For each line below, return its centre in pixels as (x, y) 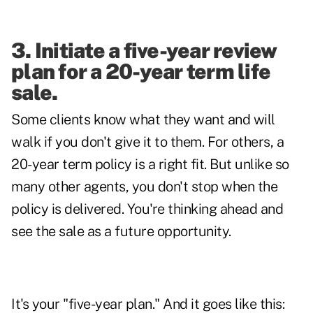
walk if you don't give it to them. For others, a (147, 142)
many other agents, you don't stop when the (144, 187)
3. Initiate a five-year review (144, 51)
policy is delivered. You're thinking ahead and (147, 209)
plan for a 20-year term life (141, 72)
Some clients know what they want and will (143, 120)
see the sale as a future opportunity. (121, 232)
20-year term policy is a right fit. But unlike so (150, 165)
